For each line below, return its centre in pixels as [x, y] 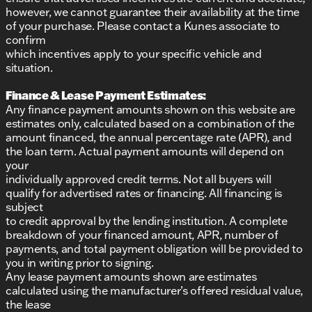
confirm [26, 40]
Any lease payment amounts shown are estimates [131, 277]
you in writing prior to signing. [80, 263]
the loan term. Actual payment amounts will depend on [145, 151]
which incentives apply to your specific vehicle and [134, 54]
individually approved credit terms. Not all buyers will [139, 179]
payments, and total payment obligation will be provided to [154, 249]
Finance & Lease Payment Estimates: [106, 95]
